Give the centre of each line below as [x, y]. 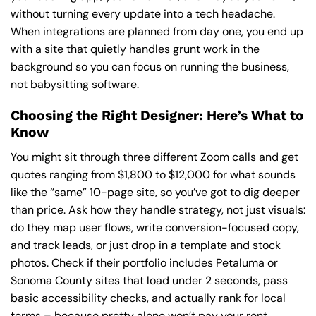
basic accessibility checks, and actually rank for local [148, 298]
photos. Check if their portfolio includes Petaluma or [144, 262]
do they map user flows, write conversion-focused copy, [155, 227]
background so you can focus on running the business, [150, 66]
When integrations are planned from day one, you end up [157, 31]
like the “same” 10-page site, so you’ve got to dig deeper [155, 192]
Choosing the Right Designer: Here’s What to [157, 116]
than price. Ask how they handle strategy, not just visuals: [158, 209]
